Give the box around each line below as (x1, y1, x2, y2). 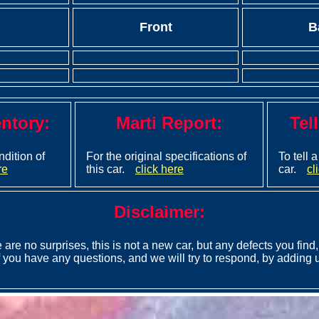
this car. (86, 163, 125, 175)
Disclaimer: (114, 202, 205, 221)
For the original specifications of (86, 150, 246, 162)
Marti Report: (116, 113, 222, 132)
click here (135, 163, 184, 175)
